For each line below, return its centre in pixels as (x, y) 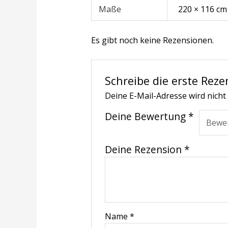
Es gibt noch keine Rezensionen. (152, 40)
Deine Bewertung (147, 117)
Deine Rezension (145, 149)
